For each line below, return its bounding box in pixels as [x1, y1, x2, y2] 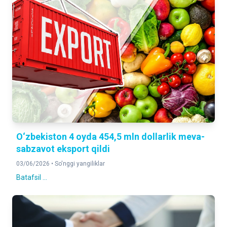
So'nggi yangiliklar [55, 160, 105, 168]
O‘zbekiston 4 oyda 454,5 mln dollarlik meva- [16, 131, 205, 142]
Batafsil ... [16, 173, 47, 182]
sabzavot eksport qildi [16, 143, 110, 155]
